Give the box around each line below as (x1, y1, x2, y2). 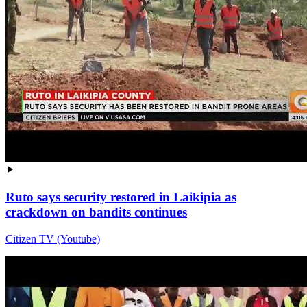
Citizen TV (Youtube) (5, 232, 100, 245)
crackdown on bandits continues (5, 205, 187, 220)
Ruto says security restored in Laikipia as (5, 190, 236, 205)
